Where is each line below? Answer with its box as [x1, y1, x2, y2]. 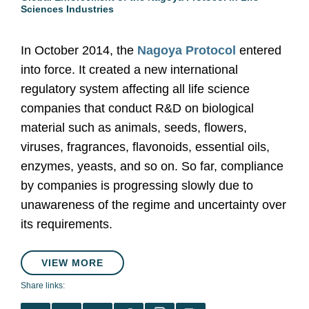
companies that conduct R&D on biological [21, 101, 254, 115]
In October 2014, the [21, 43, 137, 57]
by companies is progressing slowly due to [21, 179, 253, 192]
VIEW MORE [41, 257, 103, 268]
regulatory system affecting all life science [21, 82, 250, 96]
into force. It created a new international [21, 63, 238, 77]
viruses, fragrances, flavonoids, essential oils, [21, 140, 270, 154]
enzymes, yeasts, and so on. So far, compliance [21, 159, 283, 173]
